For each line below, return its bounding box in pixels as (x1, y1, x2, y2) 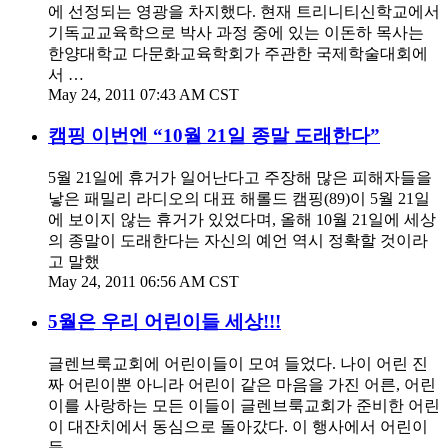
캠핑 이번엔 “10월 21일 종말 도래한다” (48, 125, 380, 146)
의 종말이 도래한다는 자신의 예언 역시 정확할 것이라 (48, 231, 428, 249)
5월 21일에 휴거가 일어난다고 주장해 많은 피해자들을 (48, 168, 432, 186)
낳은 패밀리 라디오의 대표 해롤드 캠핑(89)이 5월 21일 (48, 189, 430, 207)
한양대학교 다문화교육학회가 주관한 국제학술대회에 (48, 45, 428, 63)
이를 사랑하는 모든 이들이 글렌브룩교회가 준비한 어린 (48, 397, 440, 415)
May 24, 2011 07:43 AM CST (48, 86, 239, 104)
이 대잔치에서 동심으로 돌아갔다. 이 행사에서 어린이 (48, 418, 428, 436)
